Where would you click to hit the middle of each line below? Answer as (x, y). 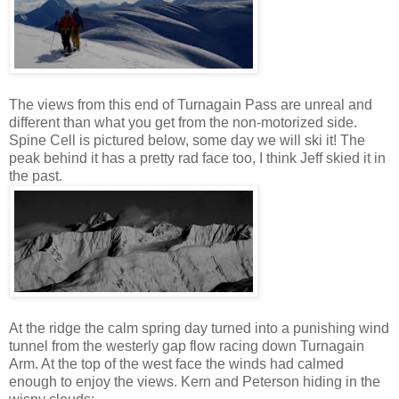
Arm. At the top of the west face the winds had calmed (176, 364)
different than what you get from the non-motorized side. (183, 123)
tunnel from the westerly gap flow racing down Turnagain (187, 346)
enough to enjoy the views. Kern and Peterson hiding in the (195, 382)
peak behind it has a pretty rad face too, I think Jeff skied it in (197, 159)
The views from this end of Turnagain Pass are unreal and (191, 105)
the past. (36, 176)
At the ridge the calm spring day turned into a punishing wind (199, 329)
